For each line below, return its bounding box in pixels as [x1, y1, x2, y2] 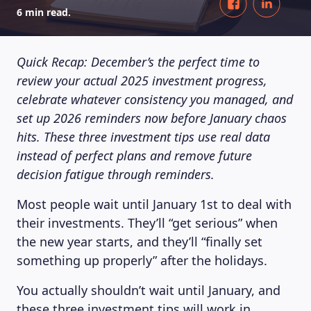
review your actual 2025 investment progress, [17, 72, 267, 89]
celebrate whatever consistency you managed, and [17, 91, 293, 108]
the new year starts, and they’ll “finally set [17, 233, 262, 250]
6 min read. [17, 6, 71, 19]
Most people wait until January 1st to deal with [17, 196, 292, 212]
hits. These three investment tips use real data [17, 128, 270, 145]
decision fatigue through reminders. [17, 166, 215, 183]
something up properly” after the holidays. [17, 252, 267, 269]
